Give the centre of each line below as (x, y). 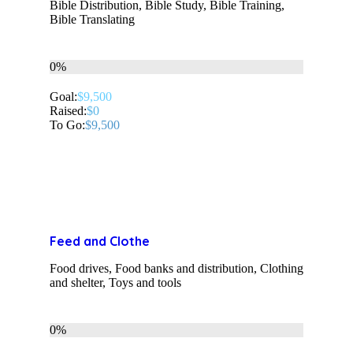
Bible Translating (92, 20)
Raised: (68, 111)
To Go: (67, 125)
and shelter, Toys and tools (115, 283)
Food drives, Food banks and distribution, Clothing (176, 269)
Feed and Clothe (100, 242)
